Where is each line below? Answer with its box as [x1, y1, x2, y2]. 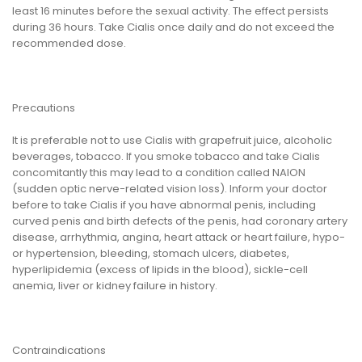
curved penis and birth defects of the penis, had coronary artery [12, 213, 347, 229]
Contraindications [12, 343, 106, 359]
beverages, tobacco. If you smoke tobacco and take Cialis [12, 149, 320, 165]
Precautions [12, 100, 75, 116]
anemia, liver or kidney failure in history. [12, 278, 217, 294]
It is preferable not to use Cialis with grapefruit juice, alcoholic [12, 133, 332, 149]
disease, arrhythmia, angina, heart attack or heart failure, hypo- [12, 229, 345, 246]
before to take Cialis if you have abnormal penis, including [12, 197, 316, 213]
